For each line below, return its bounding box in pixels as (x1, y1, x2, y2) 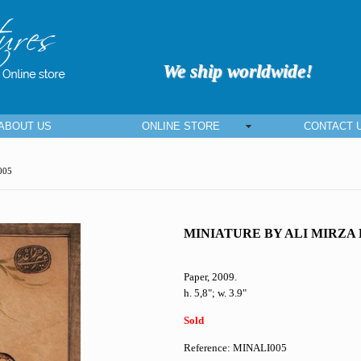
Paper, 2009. (184, 271, 237, 283)
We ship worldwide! (163, 61, 313, 81)
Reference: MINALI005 (184, 342, 287, 354)
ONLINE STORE (141, 119, 220, 132)
